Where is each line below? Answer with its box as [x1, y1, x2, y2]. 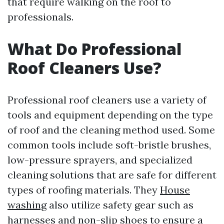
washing [7, 198, 46, 211]
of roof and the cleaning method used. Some [7, 123, 215, 136]
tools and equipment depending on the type [7, 108, 213, 121]
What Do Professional [7, 38, 181, 59]
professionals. [7, 10, 73, 23]
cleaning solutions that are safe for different [7, 168, 216, 181]
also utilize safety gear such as [46, 198, 193, 211]
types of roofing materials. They [7, 183, 160, 196]
